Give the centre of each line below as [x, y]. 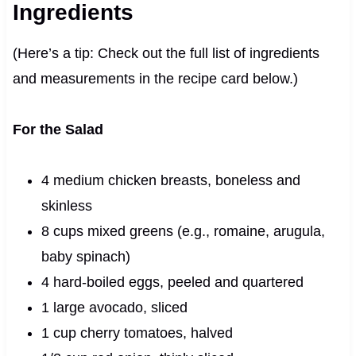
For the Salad [58, 129]
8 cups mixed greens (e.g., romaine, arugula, [183, 231]
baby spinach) [85, 256]
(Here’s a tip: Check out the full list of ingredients [166, 53]
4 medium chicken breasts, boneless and [170, 180]
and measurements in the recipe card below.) [155, 78]
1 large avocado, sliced [114, 307]
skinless [66, 205]
